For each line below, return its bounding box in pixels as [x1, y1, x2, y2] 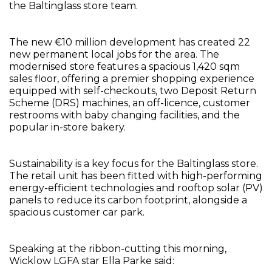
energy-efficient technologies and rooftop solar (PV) [9, 182, 263, 194]
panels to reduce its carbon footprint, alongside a [9, 194, 247, 206]
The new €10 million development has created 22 [9, 36, 250, 48]
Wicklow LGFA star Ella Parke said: [9, 255, 177, 267]
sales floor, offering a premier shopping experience [9, 73, 254, 84]
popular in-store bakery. [9, 121, 126, 133]
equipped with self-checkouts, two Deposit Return [9, 85, 256, 97]
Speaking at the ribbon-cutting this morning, [9, 243, 226, 254]
